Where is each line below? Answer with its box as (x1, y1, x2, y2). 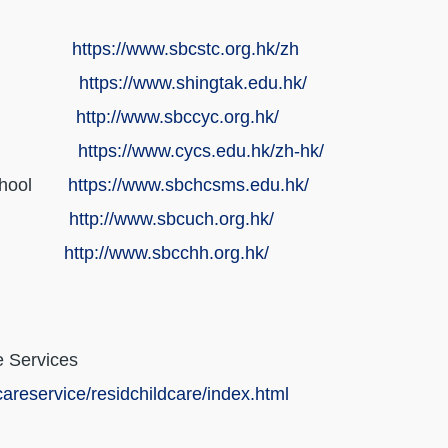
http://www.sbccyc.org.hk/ (76, 107, 279, 128)
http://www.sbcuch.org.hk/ (69, 209, 274, 230)
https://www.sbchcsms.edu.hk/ (68, 175, 309, 196)
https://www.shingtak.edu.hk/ (79, 73, 307, 94)
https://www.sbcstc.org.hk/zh (72, 39, 299, 60)
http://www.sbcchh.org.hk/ (64, 243, 269, 264)
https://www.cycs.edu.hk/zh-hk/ (78, 141, 324, 162)
